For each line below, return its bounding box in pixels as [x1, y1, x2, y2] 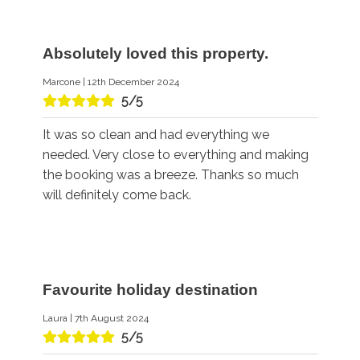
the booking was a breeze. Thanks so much [42, 166, 299, 182]
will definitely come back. [42, 186, 191, 202]
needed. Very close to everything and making [42, 146, 309, 162]
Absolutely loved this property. [42, 44, 268, 62]
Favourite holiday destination [42, 281, 258, 299]
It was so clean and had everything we [42, 126, 269, 142]
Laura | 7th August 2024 [42, 313, 149, 325]
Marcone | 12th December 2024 [42, 76, 179, 88]
